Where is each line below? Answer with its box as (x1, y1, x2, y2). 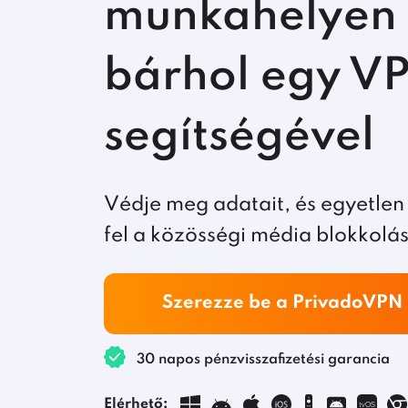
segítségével (104, 115, 374, 159)
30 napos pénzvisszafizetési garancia (133, 352, 390, 367)
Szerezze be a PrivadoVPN (162, 294, 403, 312)
